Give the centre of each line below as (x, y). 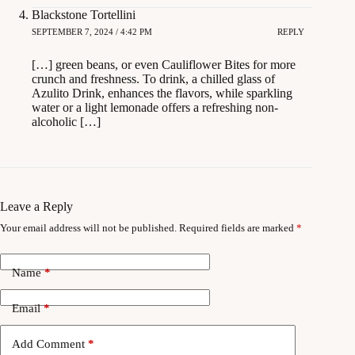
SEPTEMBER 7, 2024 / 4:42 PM (92, 32)
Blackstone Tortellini (84, 14)
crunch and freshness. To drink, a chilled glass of (153, 78)
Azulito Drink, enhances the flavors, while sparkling (162, 93)
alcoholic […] (66, 121)
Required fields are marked (238, 227)
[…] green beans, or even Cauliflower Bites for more (164, 64)
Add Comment (48, 344)
